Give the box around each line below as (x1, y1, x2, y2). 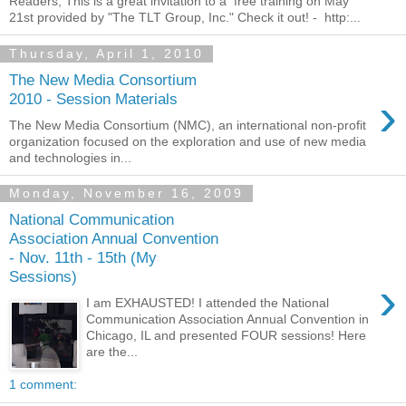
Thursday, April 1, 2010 (9, 46, 204, 62)
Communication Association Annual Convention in (86, 311, 370, 326)
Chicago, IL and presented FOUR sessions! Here (86, 327, 367, 343)
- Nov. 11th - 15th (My (9, 248, 157, 267)
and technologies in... (9, 150, 131, 165)
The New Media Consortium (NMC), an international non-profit (9, 117, 366, 132)
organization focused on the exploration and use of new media (9, 133, 366, 149)
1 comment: (9, 376, 77, 391)
